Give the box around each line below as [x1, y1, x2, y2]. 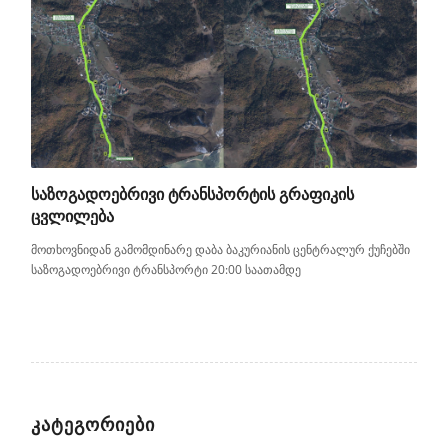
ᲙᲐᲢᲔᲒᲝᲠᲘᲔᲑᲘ [31, 412, 156, 436]
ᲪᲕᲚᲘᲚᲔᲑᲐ [31, 205, 115, 227]
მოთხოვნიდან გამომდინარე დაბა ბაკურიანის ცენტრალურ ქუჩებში [31, 241, 411, 258]
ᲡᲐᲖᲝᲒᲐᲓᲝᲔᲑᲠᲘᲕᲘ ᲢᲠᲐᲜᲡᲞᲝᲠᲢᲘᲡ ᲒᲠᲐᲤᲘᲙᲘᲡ [31, 183, 355, 205]
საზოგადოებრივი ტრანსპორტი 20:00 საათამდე [31, 261, 302, 278]
